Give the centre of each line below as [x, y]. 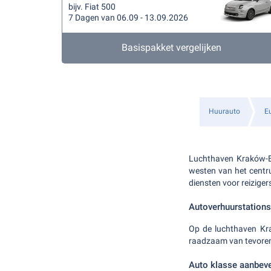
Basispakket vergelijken [172, 47]
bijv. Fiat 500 [92, 7]
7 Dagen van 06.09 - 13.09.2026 [128, 18]
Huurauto [224, 111]
